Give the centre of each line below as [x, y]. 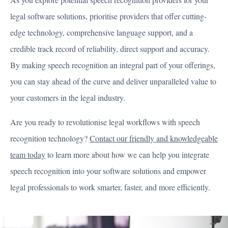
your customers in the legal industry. [68, 98]
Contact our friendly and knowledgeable [154, 138]
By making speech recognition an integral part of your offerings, [113, 65]
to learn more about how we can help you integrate [127, 155]
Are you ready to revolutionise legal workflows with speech [105, 122]
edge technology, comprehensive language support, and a [102, 33]
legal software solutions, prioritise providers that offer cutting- [108, 16]
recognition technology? [50, 138]
